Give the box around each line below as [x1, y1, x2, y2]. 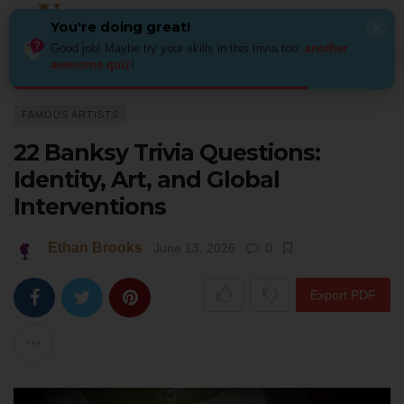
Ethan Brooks [48, 240, 142, 255]
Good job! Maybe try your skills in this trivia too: [50, 41, 305, 55]
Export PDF [310, 288, 376, 303]
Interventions [14, 193, 166, 220]
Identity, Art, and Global [14, 166, 280, 193]
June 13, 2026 [153, 241, 235, 255]
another [305, 41, 347, 55]
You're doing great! [50, 18, 190, 35]
